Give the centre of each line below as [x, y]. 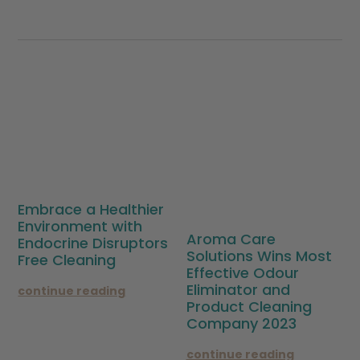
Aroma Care [231, 239]
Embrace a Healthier [91, 209]
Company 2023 [241, 324]
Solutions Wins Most [259, 256]
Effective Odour [242, 273]
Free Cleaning [67, 260]
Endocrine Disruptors [93, 243]
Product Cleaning [249, 307]
